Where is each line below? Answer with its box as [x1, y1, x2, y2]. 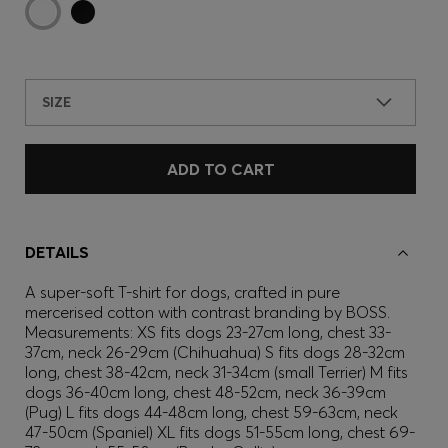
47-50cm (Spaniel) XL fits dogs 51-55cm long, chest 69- [25, 422, 415, 442]
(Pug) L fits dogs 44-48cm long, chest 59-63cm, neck [25, 402, 398, 422]
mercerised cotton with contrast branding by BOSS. [25, 302, 390, 322]
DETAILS [25, 242, 89, 262]
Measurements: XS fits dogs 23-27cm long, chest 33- [25, 322, 391, 342]
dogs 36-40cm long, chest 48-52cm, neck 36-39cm [25, 382, 386, 402]
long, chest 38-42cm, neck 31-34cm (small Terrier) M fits [25, 362, 408, 382]
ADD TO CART [166, 159, 275, 179]
